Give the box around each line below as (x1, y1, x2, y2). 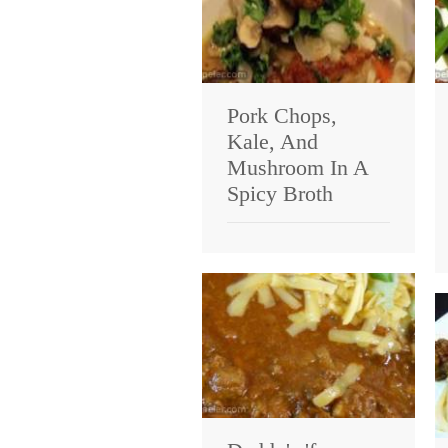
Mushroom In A (227, 154, 368, 180)
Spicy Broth (227, 180, 333, 206)
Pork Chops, (227, 102, 337, 128)
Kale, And (227, 128, 318, 154)
